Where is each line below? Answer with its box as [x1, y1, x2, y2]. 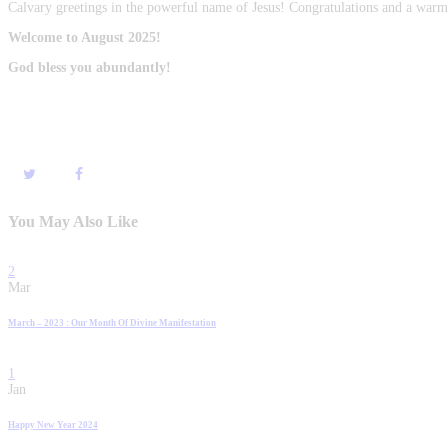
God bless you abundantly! [8, 60, 171, 75]
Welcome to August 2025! [8, 30, 165, 45]
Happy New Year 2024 [8, 419, 98, 430]
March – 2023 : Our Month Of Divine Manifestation [8, 317, 216, 328]
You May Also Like [8, 211, 138, 231]
